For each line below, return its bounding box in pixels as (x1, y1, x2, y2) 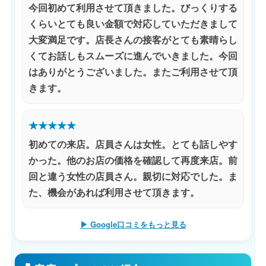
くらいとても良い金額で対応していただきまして (28, 17, 237, 30)
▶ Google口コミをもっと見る (80, 218, 186, 230)
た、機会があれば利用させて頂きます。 (28, 185, 199, 199)
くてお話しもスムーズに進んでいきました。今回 (28, 49, 237, 62)
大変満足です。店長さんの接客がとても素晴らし (28, 33, 237, 46)
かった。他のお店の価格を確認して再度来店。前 (28, 153, 237, 167)
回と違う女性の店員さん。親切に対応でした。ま (28, 169, 237, 183)
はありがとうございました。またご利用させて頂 (28, 65, 237, 78)
